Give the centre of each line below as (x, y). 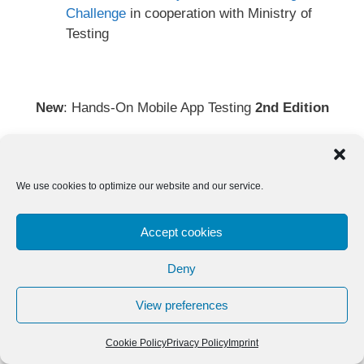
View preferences (182, 305)
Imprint (243, 343)
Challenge (96, 14)
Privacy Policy (197, 343)
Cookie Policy (136, 343)
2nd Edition (292, 107)
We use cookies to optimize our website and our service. (140, 186)
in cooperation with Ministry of (219, 14)
